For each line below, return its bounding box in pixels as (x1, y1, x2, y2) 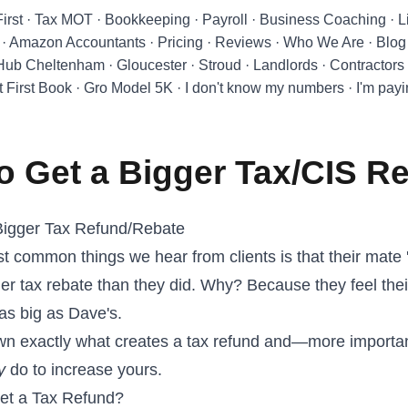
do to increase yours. (5, 360, 163, 380)
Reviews (215, 34, 272, 51)
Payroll (202, 11, 249, 28)
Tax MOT (35, 11, 94, 28)
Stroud (199, 56, 242, 74)
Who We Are (283, 34, 365, 51)
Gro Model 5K (84, 79, 174, 97)
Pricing (158, 34, 204, 51)
